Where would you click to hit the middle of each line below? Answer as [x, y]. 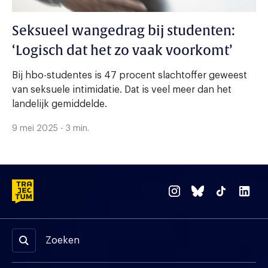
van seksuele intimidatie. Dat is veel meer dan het [122, 89]
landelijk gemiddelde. [60, 104]
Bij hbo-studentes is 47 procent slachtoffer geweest [130, 75]
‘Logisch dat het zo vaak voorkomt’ [122, 51]
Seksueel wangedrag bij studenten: [124, 31]
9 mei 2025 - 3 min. [51, 128]
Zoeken [63, 240]
